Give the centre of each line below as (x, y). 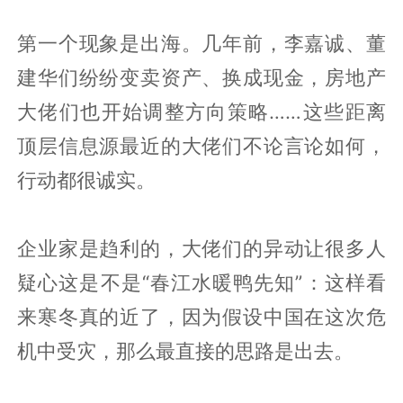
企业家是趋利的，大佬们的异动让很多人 (201, 248)
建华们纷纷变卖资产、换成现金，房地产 (201, 77)
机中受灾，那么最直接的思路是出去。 (186, 350)
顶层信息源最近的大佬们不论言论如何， (201, 145)
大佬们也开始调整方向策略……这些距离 (201, 111)
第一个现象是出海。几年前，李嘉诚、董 (201, 43)
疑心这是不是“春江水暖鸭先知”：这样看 (201, 282)
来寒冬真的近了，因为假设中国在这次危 (201, 316)
